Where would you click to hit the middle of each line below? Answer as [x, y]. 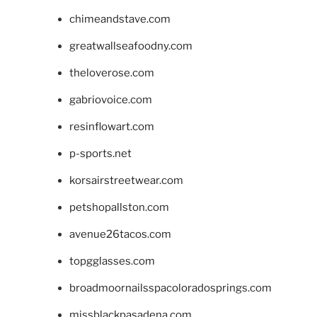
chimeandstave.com [120, 19]
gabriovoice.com [110, 99]
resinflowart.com [111, 126]
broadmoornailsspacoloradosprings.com [170, 288]
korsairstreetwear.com [126, 180]
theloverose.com [111, 73]
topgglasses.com [112, 261]
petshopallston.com [119, 207]
